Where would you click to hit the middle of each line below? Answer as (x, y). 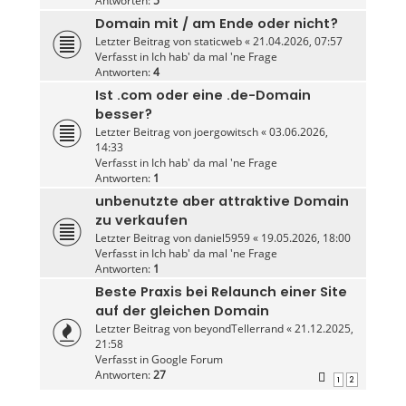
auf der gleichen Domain (182, 311)
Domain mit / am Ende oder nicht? (216, 24)
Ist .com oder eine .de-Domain (203, 96)
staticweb (217, 42)
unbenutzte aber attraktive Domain (222, 202)
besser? (123, 115)
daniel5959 (222, 238)
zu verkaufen (141, 221)
